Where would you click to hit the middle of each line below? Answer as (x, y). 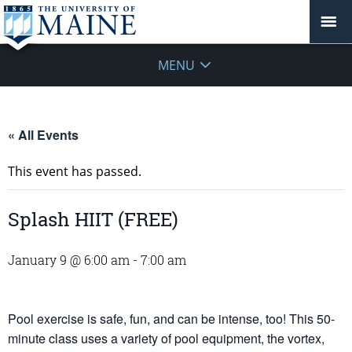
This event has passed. (75, 171)
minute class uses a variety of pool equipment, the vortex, (166, 338)
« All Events (43, 135)
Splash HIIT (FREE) (93, 219)
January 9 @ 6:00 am (69, 260)
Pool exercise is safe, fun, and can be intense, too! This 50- (171, 319)
